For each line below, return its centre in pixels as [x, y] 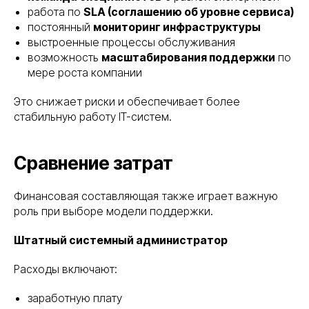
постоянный [60, 27]
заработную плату [75, 298]
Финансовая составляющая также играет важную [146, 196]
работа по [56, 12]
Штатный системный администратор [121, 240]
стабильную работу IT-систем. [93, 117]
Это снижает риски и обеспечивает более [127, 102]
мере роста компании [85, 73]
